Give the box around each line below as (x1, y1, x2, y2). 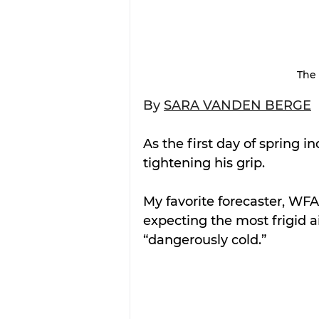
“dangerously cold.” (143, 231, 266, 248)
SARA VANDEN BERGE (164, 97, 311, 113)
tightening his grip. (143, 155, 265, 171)
